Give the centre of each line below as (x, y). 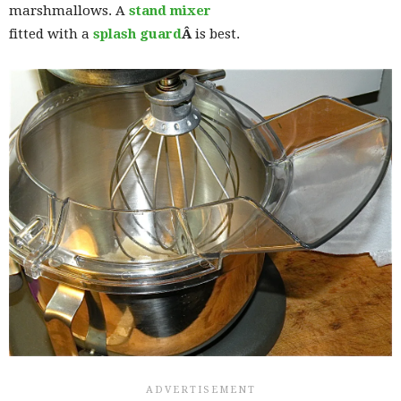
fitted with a (51, 34)
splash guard (137, 34)
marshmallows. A (69, 11)
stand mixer (170, 11)
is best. (218, 34)
